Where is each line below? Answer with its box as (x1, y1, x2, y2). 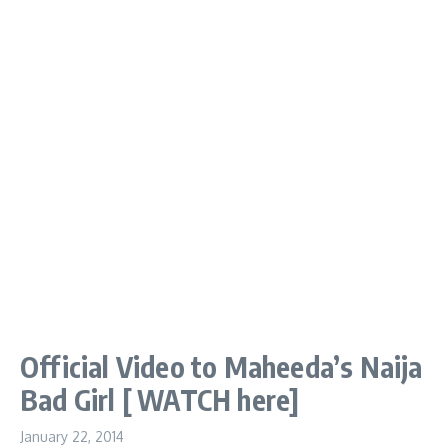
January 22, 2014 (20, 428, 124, 445)
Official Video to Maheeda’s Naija (20, 349, 423, 384)
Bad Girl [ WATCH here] (20, 382, 300, 417)
